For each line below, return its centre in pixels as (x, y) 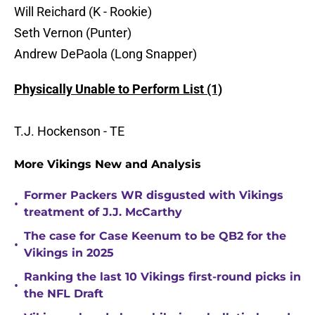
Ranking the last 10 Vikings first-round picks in (162, 277)
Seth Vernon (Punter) (73, 33)
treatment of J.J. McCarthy (103, 212)
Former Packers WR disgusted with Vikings (154, 195)
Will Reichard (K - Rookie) (83, 12)
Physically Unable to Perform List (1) (118, 89)
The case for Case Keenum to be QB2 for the (155, 236)
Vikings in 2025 (69, 253)
